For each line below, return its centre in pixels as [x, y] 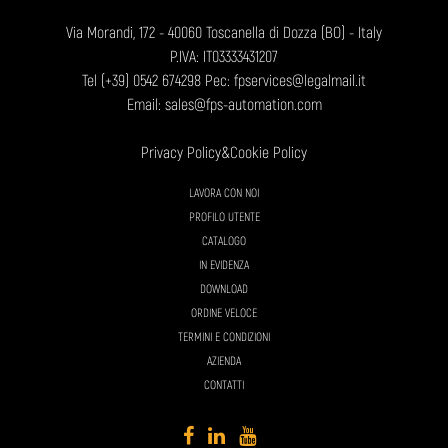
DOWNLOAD [224, 290]
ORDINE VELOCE [224, 314]
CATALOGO [224, 242]
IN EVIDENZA [224, 266]
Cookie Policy [268, 153]
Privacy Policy [181, 153]
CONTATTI [224, 386]
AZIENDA [224, 362]
